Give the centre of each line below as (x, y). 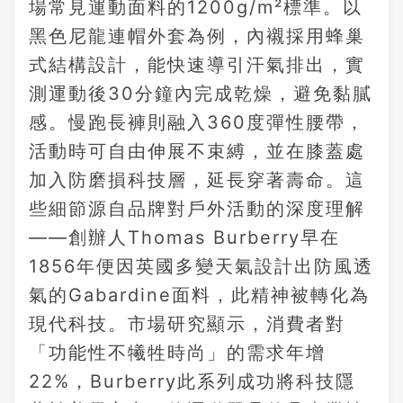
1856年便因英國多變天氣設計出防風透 (201, 266)
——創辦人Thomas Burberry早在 (184, 237)
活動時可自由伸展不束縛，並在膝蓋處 (197, 151)
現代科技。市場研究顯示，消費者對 (187, 323)
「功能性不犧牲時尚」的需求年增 (177, 352)
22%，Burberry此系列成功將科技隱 (192, 381)
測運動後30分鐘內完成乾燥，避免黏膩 (201, 93)
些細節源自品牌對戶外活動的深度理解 (197, 208)
